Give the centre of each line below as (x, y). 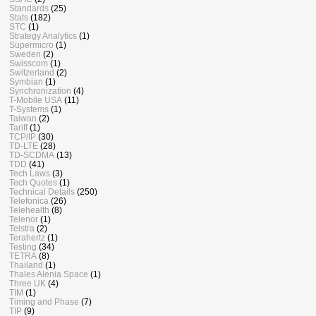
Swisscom (29, 63)
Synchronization (40, 91)
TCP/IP (23, 137)
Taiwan (23, 119)
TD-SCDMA (32, 155)
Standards (29, 8)
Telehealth (29, 210)
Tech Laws (30, 174)
